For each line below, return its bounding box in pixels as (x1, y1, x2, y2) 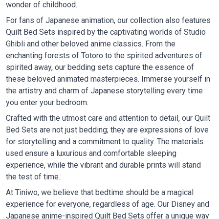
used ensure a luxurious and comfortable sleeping (6, 149, 176, 158)
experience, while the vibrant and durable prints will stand (6, 160, 201, 170)
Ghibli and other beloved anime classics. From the (6, 39, 175, 48)
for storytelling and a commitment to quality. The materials (6, 137, 203, 146)
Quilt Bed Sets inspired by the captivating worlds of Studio (6, 27, 206, 37)
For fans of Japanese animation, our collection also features (6, 16, 211, 25)
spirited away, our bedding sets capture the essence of (6, 63, 194, 72)
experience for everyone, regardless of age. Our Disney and (6, 199, 209, 209)
